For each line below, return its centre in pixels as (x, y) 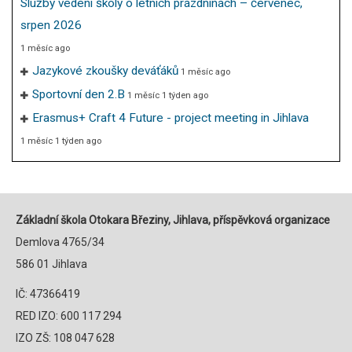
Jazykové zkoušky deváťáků (105, 71)
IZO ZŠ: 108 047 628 (65, 337)
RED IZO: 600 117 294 (69, 315)
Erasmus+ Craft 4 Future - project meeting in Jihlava (170, 118)
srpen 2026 (51, 25)
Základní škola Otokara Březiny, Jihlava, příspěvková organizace (173, 220)
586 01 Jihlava (51, 264)
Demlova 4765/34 (60, 242)
